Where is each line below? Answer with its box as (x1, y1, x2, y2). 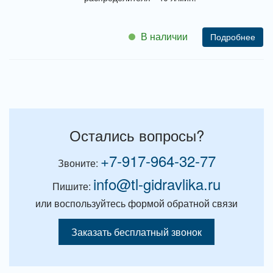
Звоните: (57, 156, 101, 170)
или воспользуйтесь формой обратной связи (35, 196, 238, 210)
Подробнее (210, 32, 255, 42)
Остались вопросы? (69, 124, 204, 146)
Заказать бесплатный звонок (71, 225, 202, 239)
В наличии (141, 32, 188, 42)
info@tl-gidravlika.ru (93, 173, 221, 194)
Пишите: (52, 179, 93, 193)
